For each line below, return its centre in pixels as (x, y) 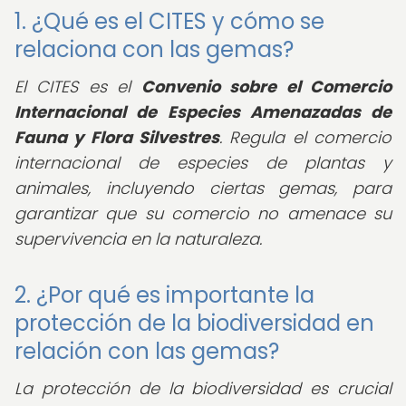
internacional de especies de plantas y (203, 163)
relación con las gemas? (147, 351)
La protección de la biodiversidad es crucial (203, 388)
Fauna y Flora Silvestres (117, 137)
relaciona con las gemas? (154, 49)
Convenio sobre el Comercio (266, 87)
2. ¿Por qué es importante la (164, 295)
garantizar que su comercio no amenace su (203, 213)
